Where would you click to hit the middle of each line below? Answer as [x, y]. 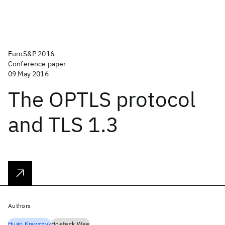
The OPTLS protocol [102, 99]
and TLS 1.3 [63, 124]
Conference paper [37, 64]
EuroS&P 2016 [31, 54]
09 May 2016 [28, 74]
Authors [20, 206]
